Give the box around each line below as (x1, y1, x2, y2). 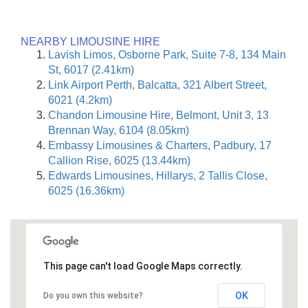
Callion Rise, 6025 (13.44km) (48, 154, 190, 166)
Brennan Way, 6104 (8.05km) (48, 124, 189, 136)
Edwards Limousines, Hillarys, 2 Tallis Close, (48, 169, 267, 181)
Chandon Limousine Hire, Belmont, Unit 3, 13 (48, 109, 269, 121)
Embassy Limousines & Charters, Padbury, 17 (48, 139, 272, 151)
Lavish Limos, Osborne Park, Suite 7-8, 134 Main (48, 48, 286, 60)
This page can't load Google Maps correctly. (43, 260, 243, 272)
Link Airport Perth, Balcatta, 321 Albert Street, (48, 78, 267, 91)
